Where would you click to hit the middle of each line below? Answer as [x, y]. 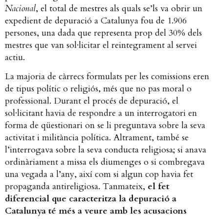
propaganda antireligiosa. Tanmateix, [76, 187]
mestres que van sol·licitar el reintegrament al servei [101, 45]
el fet [158, 187]
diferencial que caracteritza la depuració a [91, 199]
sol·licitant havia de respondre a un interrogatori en [101, 113]
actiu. [16, 57]
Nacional [20, 8]
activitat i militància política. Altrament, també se [97, 138]
